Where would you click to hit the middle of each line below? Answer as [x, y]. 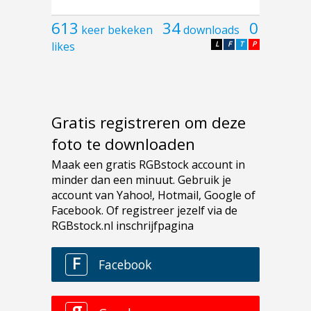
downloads [211, 30]
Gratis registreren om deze [149, 122]
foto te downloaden [123, 144]
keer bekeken [117, 30]
